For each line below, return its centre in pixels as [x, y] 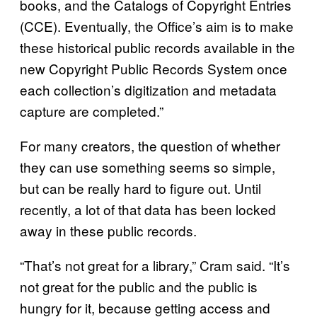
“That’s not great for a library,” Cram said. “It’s [155, 265]
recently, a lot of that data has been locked [148, 209]
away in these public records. [108, 230]
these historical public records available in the [157, 47]
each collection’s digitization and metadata [148, 89]
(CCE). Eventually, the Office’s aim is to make [157, 25]
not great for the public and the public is [139, 286]
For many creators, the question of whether [150, 145]
